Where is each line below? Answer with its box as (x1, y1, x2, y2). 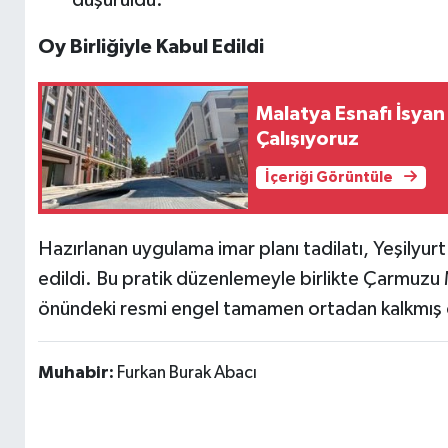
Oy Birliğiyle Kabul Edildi (37, 36, 264, 57)
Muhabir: (37, 363, 117, 382)
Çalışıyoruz (256, 129, 360, 150)
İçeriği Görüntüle (264, 170, 396, 186)
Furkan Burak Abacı (116, 363, 257, 382)
